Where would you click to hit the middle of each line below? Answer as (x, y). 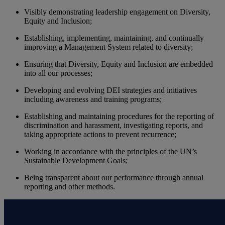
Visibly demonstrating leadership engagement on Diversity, (117, 12)
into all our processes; (58, 73)
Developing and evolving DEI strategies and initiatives (110, 90)
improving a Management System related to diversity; (108, 47)
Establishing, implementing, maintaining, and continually (114, 38)
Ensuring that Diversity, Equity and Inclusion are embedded (119, 64)
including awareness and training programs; (93, 99)
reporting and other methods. (70, 186)
